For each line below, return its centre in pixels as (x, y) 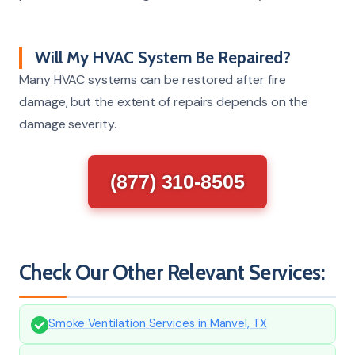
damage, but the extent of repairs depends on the (164, 101)
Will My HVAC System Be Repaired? (163, 57)
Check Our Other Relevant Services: (172, 272)
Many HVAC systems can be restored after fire (153, 79)
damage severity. (68, 124)
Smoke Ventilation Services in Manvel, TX (158, 323)
